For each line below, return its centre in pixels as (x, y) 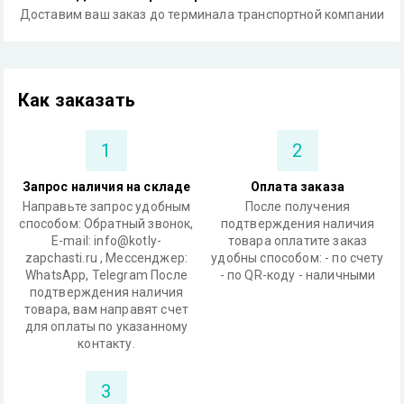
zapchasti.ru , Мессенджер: (106, 258)
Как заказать (77, 100)
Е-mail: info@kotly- (106, 241)
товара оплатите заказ (298, 241)
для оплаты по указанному (106, 326)
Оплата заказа (298, 187)
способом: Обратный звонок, (106, 224)
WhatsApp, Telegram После (106, 275)
